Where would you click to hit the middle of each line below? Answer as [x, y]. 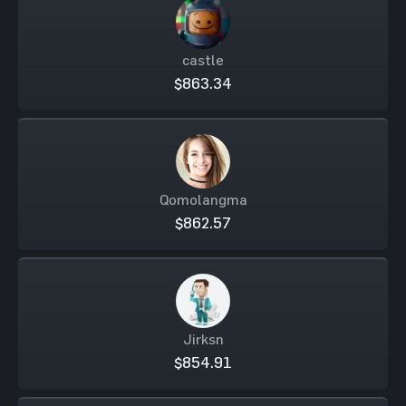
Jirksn [203, 339]
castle [203, 60]
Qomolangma [203, 199]
